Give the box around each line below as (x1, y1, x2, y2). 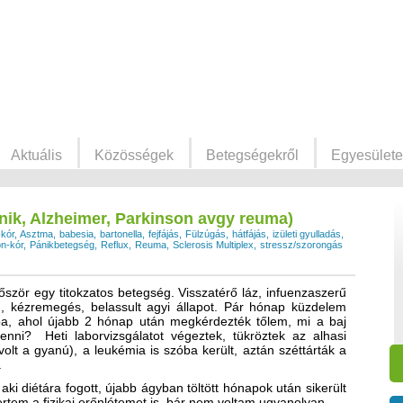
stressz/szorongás (260, 238, 343, 250)
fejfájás (148, 228, 179, 239)
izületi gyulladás (273, 228, 341, 239)
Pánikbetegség (30, 238, 94, 250)
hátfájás (232, 228, 266, 239)
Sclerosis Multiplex (173, 238, 254, 250)
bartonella (100, 228, 142, 239)
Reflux (101, 238, 129, 250)
